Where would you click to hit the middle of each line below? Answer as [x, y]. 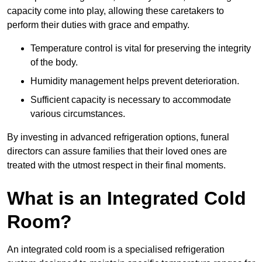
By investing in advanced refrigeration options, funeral [118, 137]
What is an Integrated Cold [127, 199]
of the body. [54, 63]
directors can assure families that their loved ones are [117, 151]
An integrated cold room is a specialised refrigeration [116, 250]
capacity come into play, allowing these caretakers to [116, 11]
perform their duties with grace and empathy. [98, 25]
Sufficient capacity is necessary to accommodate [131, 100]
